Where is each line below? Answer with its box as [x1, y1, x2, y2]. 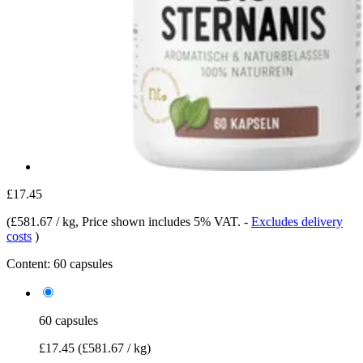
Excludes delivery [251, 214, 343, 228]
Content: [6, 256, 50, 271]
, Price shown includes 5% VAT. [75, 214, 244, 228]
